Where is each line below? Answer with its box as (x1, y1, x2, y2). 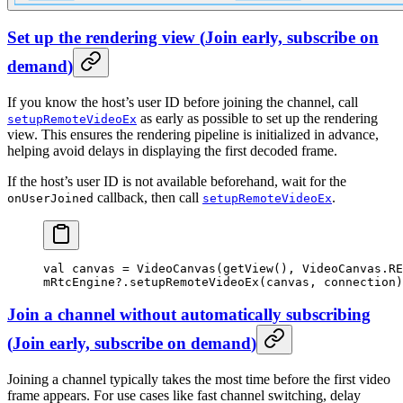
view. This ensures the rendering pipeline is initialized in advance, (7, 126, 379, 142)
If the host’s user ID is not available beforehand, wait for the (7, 173, 346, 189)
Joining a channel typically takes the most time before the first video (7, 372, 390, 388)
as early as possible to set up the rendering (137, 110, 378, 126)
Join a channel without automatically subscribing (7, 305, 371, 325)
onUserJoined (7, 191, 94, 205)
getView (223, 261, 273, 275)
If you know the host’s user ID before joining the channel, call (7, 94, 358, 110)
